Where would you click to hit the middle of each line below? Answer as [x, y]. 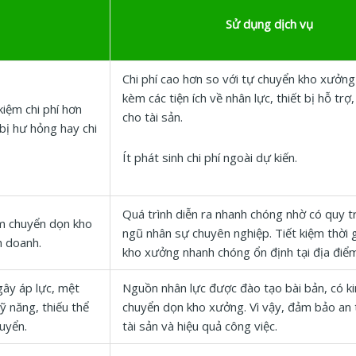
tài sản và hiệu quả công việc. [200, 326]
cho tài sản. [153, 117]
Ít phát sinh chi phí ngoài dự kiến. [210, 157]
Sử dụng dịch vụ [269, 24]
